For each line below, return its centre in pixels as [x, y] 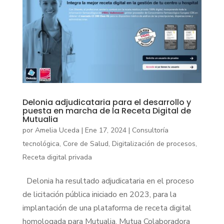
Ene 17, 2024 [105, 130]
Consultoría [150, 130]
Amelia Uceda [57, 130]
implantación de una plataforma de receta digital [107, 208]
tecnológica [41, 144]
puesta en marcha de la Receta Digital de [106, 111]
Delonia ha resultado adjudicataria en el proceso [108, 181]
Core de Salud [85, 144]
